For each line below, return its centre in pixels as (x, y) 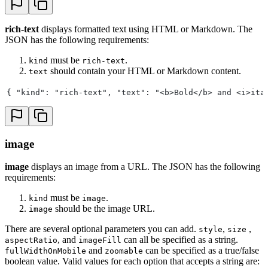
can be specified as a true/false (201, 251)
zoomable (124, 251)
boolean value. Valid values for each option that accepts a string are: (132, 261)
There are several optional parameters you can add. (102, 229)
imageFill (100, 240)
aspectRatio (31, 240)
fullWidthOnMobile (45, 251)
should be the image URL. (104, 209)
